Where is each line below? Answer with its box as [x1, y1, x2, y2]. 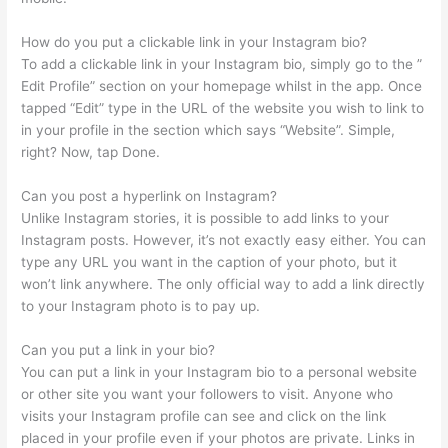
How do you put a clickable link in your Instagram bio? [21, 34, 368, 51]
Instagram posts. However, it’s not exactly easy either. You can [21, 231, 427, 248]
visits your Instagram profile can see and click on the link [21, 407, 387, 424]
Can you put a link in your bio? [21, 341, 216, 358]
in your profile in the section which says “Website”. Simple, [21, 122, 396, 139]
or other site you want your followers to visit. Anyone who [21, 385, 394, 402]
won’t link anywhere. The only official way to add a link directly [21, 275, 426, 292]
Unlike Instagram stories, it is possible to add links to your [21, 209, 390, 226]
